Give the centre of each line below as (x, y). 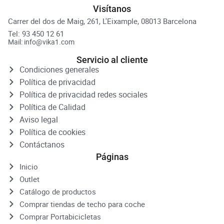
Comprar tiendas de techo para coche (82, 204)
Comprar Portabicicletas (60, 216)
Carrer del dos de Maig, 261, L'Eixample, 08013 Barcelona (102, 21)
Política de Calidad (52, 107)
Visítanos (112, 8)
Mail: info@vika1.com (41, 41)
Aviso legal (38, 119)
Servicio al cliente (112, 59)
